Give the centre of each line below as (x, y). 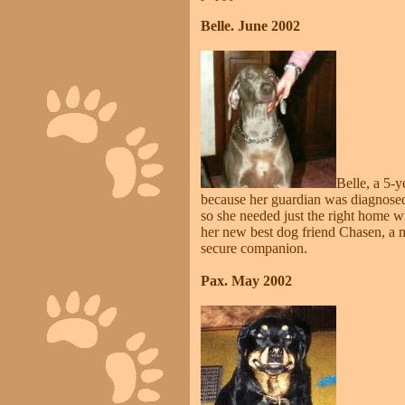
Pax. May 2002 (246, 281)
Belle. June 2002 (250, 26)
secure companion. (254, 248)
